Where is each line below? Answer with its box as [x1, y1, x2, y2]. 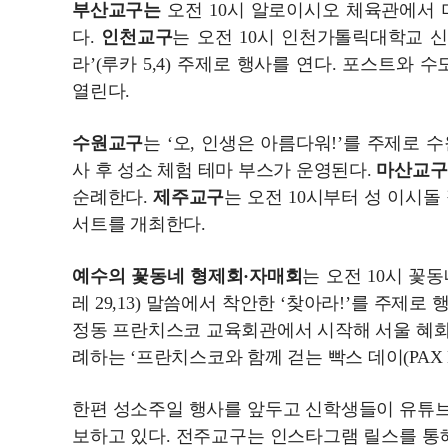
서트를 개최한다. [72, 214, 206, 234]
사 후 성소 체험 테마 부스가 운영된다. [72, 160, 377, 180]
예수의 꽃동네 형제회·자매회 [72, 266, 303, 286]
